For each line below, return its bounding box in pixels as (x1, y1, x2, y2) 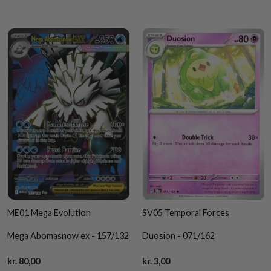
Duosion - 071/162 (142, 230, 215, 241)
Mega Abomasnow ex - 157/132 (7, 230, 129, 241)
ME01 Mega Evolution (7, 207, 93, 218)
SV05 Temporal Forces (142, 207, 231, 218)
